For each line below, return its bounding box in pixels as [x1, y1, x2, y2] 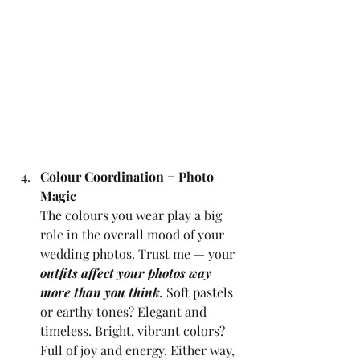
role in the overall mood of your [40, 226, 227, 243]
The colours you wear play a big [40, 207, 225, 224]
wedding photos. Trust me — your [40, 245, 238, 263]
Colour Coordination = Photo [40, 168, 217, 186]
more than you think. [40, 284, 163, 301]
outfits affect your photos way [40, 264, 215, 282]
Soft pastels [163, 284, 236, 301]
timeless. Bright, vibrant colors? [40, 322, 228, 340]
